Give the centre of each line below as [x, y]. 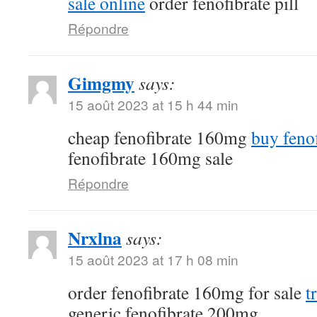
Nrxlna [95, 237]
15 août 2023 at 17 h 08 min [153, 259]
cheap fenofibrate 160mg [160, 137]
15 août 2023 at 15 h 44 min [153, 104]
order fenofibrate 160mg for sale [187, 292]
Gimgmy [101, 82]
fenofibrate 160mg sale [150, 157]
